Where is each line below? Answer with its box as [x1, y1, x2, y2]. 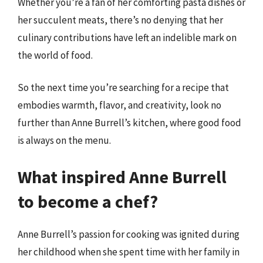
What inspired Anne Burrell [18, 165, 227, 188]
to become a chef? [18, 190, 158, 213]
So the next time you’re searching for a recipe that [18, 81, 229, 94]
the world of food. [18, 48, 93, 62]
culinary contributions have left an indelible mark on [18, 31, 237, 44]
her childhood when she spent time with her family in [18, 245, 240, 258]
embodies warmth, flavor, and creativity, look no [18, 99, 221, 112]
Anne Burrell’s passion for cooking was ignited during [18, 227, 240, 241]
